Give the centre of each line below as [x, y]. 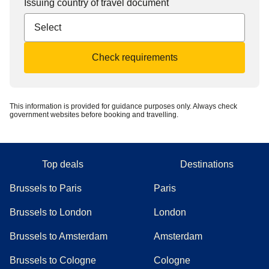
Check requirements [134, 57]
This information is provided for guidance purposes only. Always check [123, 106]
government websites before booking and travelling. [94, 115]
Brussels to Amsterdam [59, 236]
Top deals [62, 164]
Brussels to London [51, 212]
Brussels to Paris [46, 188]
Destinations [207, 164]
